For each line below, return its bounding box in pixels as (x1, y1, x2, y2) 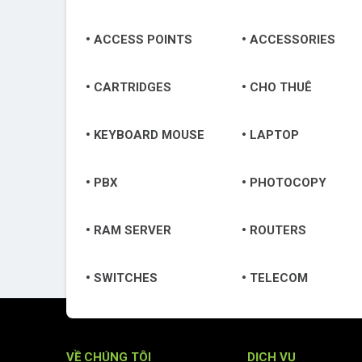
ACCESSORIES (249, 32, 335, 47)
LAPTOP (249, 127, 299, 142)
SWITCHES (94, 270, 158, 285)
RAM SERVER (94, 222, 171, 238)
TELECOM (249, 270, 308, 285)
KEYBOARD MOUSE (94, 127, 204, 142)
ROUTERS (249, 222, 306, 238)
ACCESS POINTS (94, 32, 192, 47)
